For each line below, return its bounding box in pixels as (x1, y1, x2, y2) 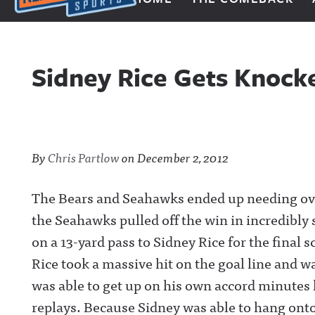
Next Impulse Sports (13, 15, 141, 39)
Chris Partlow (48, 147, 120, 167)
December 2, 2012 (137, 147, 229, 167)
